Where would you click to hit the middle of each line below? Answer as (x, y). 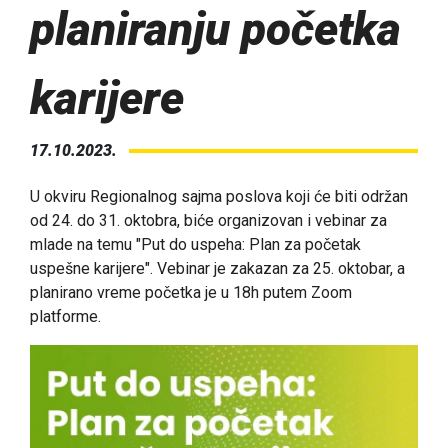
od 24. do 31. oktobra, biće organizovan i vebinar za (208, 221)
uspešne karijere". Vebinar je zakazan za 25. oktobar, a (217, 269)
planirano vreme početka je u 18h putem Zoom (191, 293)
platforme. (65, 317)
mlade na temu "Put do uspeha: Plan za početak (195, 245)
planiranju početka (215, 29)
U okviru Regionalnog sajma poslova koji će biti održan (219, 197)
